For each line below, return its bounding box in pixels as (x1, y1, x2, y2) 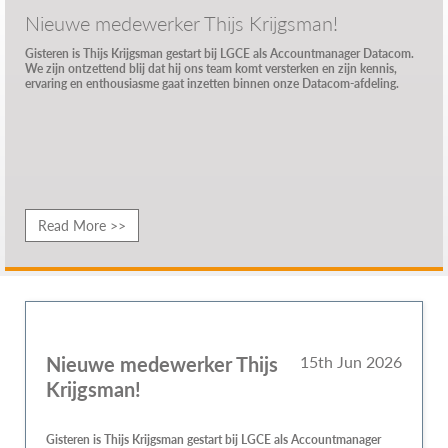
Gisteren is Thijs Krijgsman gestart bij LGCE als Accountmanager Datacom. (25, 45, 414, 62)
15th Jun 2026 (300, 350, 402, 373)
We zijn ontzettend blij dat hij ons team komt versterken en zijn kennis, (25, 60, 397, 77)
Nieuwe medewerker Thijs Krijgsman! (25, 9, 338, 37)
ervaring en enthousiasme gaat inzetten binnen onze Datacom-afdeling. (25, 75, 399, 92)
